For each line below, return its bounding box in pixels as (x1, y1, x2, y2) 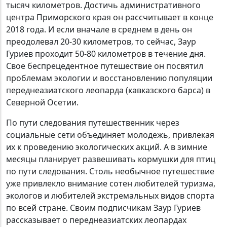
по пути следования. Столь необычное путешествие (6, 166, 214, 177)
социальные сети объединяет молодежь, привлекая (6, 129, 214, 141)
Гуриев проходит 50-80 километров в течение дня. (6, 48, 206, 60)
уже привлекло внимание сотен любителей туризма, (6, 178, 215, 190)
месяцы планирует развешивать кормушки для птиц (6, 154, 215, 165)
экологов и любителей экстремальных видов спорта (6, 190, 214, 202)
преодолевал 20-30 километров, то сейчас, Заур (6, 36, 196, 48)
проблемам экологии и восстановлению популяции (6, 72, 212, 84)
